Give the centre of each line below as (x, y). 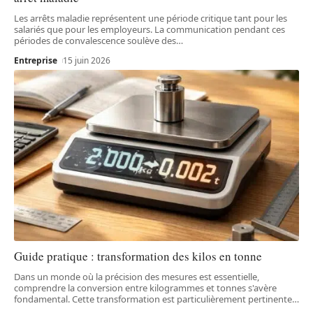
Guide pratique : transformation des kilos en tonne (138, 256)
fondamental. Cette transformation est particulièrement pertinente (153, 299)
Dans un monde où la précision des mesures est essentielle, (137, 276)
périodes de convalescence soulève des (95, 41)
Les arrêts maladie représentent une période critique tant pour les (151, 19)
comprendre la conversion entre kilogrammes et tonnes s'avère (145, 287)
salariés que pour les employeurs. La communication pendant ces (150, 30)
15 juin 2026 (87, 61)
